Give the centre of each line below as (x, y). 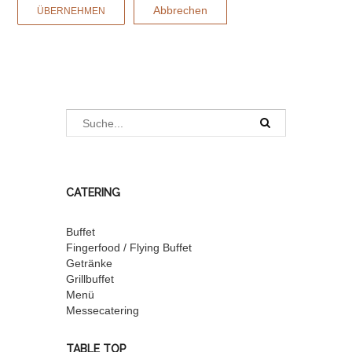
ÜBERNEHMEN (71, 11)
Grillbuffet (90, 279)
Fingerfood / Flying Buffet (129, 247)
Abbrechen (180, 10)
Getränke (89, 263)
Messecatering (103, 310)
